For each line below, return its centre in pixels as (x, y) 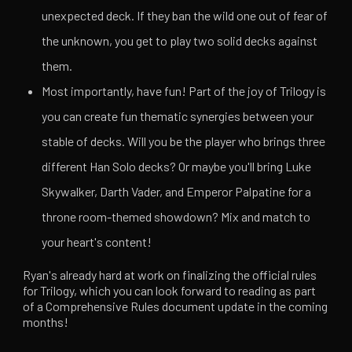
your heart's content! (97, 242)
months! (46, 322)
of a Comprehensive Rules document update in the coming (176, 306)
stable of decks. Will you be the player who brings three (184, 141)
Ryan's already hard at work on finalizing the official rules (170, 275)
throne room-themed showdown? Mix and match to (176, 217)
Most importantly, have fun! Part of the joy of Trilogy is (184, 91)
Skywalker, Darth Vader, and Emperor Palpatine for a (177, 192)
